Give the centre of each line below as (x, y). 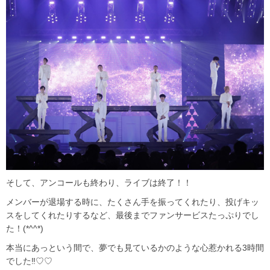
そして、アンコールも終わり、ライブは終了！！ (99, 182)
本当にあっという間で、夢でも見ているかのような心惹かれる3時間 (135, 247)
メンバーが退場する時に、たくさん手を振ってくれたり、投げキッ (133, 202)
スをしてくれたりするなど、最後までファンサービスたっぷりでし (133, 215)
